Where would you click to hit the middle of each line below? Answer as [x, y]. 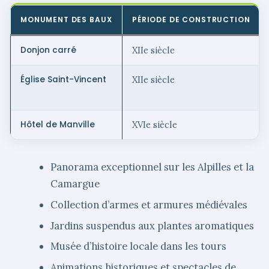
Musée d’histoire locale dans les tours [139, 246]
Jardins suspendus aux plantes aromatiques [153, 225]
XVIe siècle [155, 125]
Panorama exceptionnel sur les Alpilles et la [153, 167]
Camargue [75, 184]
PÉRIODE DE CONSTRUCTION [191, 20]
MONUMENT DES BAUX [66, 20]
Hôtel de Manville [58, 125]
